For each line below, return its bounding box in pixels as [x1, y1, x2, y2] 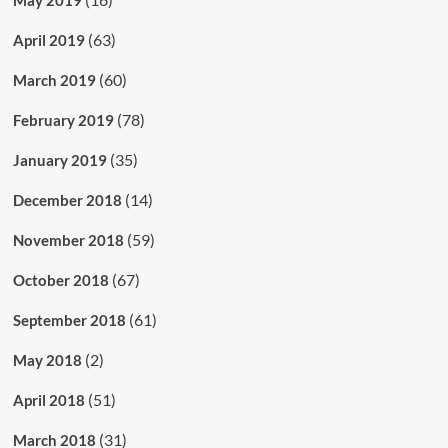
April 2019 [12, 30, 85, 49]
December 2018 [12, 190, 122, 209]
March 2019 [12, 70, 96, 89]
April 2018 [12, 390, 85, 409]
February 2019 [12, 110, 114, 129]
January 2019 [12, 150, 107, 169]
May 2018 [12, 350, 82, 369]
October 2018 [12, 270, 109, 289]
